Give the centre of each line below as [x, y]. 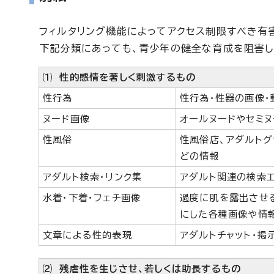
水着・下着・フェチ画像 [92, 198]
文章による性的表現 [87, 235]
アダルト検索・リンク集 [93, 177]
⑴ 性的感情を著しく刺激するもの [120, 77]
